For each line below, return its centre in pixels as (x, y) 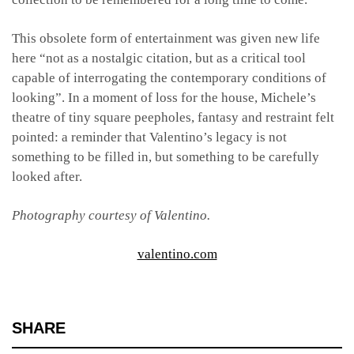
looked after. (47, 176)
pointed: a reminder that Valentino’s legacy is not (149, 137)
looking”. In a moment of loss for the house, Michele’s (164, 97)
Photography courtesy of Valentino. (113, 215)
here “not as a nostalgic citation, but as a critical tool (159, 58)
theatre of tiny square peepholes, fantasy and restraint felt (173, 117)
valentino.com (177, 254)
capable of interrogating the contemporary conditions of (169, 77)
